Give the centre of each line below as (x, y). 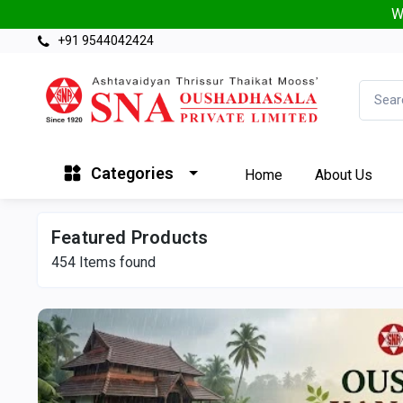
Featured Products (130, 237)
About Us (344, 175)
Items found (116, 262)
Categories (132, 174)
